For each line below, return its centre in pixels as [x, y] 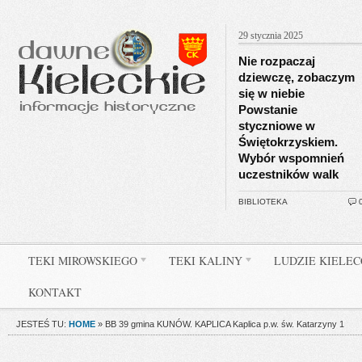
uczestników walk [288, 174]
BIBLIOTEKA [263, 202]
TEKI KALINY [206, 261]
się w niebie [271, 93]
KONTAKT [55, 292]
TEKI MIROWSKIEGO [83, 261]
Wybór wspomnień [291, 158]
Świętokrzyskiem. [288, 142]
